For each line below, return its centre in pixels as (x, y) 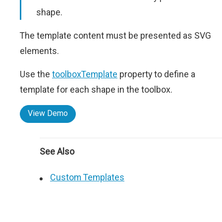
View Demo (48, 113)
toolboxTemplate (85, 74)
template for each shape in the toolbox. (96, 89)
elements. (39, 51)
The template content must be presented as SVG (115, 35)
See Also (57, 151)
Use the (36, 74)
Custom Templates (87, 177)
